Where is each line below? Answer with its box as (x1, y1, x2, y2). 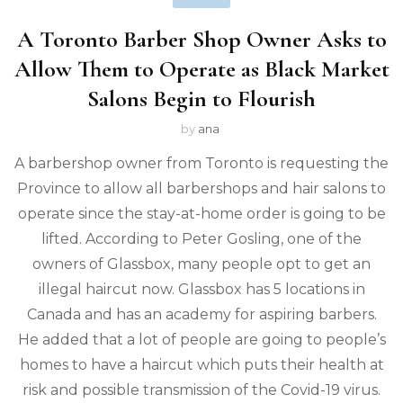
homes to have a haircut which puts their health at (19, 356, 384, 374)
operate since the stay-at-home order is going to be (17, 205, 386, 223)
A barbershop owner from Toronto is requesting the (14, 155, 389, 173)
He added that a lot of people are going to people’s (17, 331, 386, 349)
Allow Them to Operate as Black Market (13, 55, 390, 84)
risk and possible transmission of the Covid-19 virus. (22, 381, 381, 399)
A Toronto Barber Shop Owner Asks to (16, 25, 387, 54)
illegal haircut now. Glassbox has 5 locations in (38, 281, 365, 299)
